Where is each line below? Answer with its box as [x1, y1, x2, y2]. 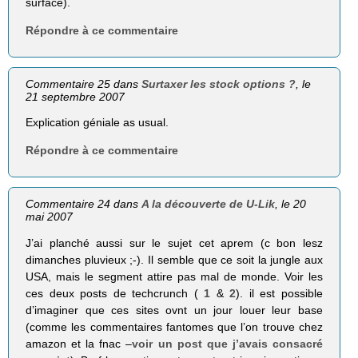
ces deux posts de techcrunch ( [26, 286, 205, 300]
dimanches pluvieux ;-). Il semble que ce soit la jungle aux [26, 253, 323, 266]
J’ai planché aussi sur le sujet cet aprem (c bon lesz [26, 236, 323, 249]
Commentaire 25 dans [26, 78, 142, 91]
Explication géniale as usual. [26, 116, 169, 129]
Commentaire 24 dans [26, 197, 142, 211]
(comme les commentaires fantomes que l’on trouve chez [26, 320, 323, 333]
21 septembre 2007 [26, 90, 125, 104]
